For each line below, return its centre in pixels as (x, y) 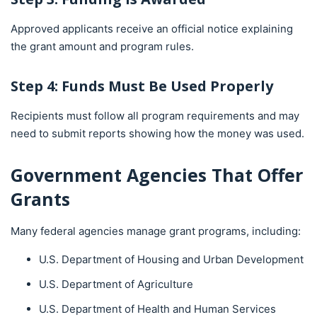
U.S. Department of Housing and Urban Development (171, 259)
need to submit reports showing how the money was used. (157, 133)
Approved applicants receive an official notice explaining (152, 28)
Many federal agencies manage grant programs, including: (156, 231)
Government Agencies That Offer (157, 174)
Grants (40, 198)
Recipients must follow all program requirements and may (155, 115)
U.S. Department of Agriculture (116, 284)
